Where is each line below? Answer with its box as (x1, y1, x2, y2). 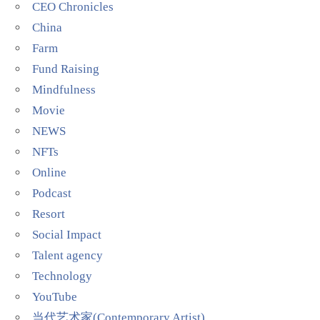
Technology (32, 269, 93, 284)
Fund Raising (32, 62, 100, 76)
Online (32, 166, 67, 180)
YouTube (32, 290, 78, 304)
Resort (32, 207, 66, 221)
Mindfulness (32, 83, 96, 97)
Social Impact (32, 228, 102, 242)
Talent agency (32, 249, 104, 263)
